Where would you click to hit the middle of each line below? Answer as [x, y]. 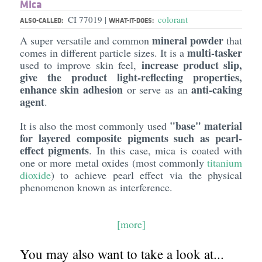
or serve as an [157, 89]
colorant [173, 19]
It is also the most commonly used [95, 126]
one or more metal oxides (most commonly [113, 163]
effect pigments [54, 150]
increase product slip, [192, 65]
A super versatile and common [86, 40]
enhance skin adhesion [71, 89]
